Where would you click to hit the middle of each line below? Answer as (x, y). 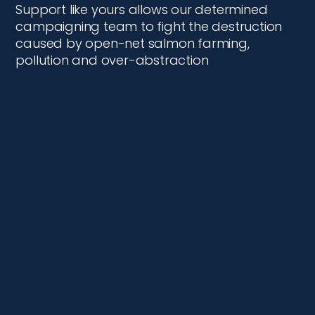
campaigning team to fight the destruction (149, 26)
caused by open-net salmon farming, (133, 43)
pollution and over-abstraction (112, 60)
